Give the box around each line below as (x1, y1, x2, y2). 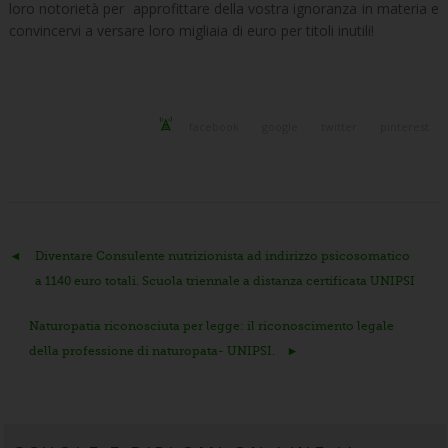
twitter (321, 118, 358, 134)
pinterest (380, 118, 430, 134)
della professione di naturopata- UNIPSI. (28, 343, 275, 358)
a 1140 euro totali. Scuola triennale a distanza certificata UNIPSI (34, 273, 415, 288)
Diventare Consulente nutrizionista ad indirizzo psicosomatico (34, 248, 410, 263)
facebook (189, 118, 240, 134)
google (262, 118, 299, 134)
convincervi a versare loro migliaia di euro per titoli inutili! (8, 20, 374, 40)
